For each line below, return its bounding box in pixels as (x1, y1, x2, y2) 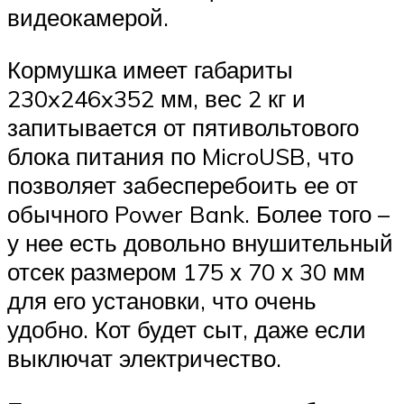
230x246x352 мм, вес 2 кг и (7, 83, 306, 113)
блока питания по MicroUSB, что (7, 141, 353, 170)
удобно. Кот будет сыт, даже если (7, 314, 366, 344)
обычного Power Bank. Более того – (7, 198, 390, 228)
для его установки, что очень (7, 285, 317, 315)
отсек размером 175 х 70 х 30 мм (7, 256, 365, 286)
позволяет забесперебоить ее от (7, 170, 358, 199)
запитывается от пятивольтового (7, 112, 359, 142)
